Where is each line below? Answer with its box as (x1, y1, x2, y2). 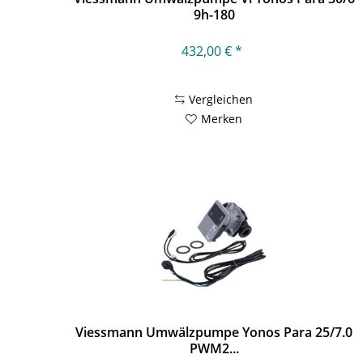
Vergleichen (189, 91, 254, 107)
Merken (201, 110, 243, 126)
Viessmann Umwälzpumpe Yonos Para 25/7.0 (75, 323, 353, 342)
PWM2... (189, 340, 239, 358)
